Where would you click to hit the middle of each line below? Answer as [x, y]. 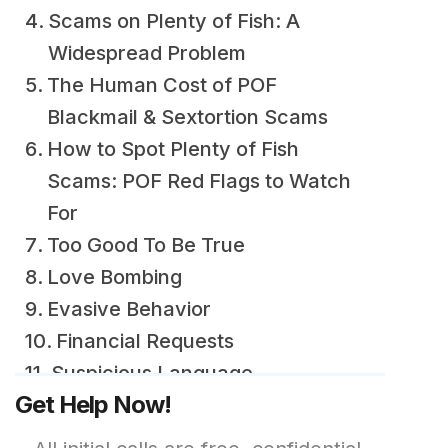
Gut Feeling [108, 405]
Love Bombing [114, 277]
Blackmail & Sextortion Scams [187, 117]
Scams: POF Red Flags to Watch [199, 181]
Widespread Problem [147, 53]
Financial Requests [145, 341]
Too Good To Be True [146, 245]
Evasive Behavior [129, 309]
